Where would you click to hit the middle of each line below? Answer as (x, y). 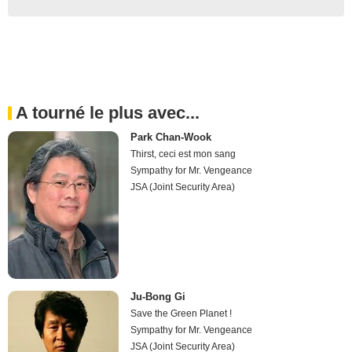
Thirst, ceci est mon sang (183, 154)
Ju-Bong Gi (158, 297)
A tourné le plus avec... (108, 112)
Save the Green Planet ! (181, 314)
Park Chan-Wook (171, 137)
